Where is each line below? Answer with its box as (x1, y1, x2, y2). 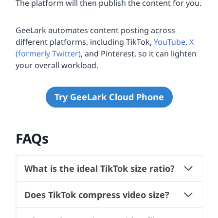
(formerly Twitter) (16, 48, 81, 59)
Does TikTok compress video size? (24, 188, 169, 200)
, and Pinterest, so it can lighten (81, 48, 197, 59)
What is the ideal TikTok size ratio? (24, 162, 175, 174)
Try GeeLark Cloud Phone (54, 91, 164, 103)
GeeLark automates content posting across (16, 25, 175, 36)
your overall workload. (16, 60, 98, 71)
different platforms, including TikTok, (16, 36, 154, 48)
